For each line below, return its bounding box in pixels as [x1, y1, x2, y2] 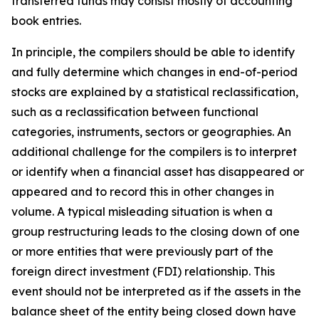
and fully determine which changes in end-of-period [11, 65, 298, 79]
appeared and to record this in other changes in [11, 184, 274, 199]
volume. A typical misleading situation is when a [11, 204, 273, 219]
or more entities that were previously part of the [11, 244, 273, 258]
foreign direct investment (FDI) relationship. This [11, 264, 275, 278]
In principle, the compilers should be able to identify [11, 45, 295, 59]
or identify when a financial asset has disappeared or [11, 164, 304, 179]
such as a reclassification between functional [11, 105, 258, 119]
